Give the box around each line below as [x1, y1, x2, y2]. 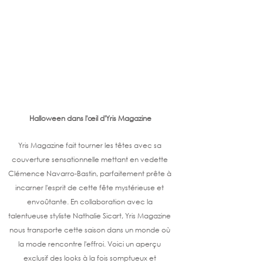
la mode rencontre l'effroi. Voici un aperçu [18, 239, 163, 249]
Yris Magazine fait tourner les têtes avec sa [18, 140, 163, 151]
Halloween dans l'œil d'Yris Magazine [29, 113, 151, 124]
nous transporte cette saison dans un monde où [9, 225, 172, 235]
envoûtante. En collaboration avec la [26, 197, 154, 207]
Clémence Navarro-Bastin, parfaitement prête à [8, 168, 173, 179]
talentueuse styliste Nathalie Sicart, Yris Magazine [8, 211, 173, 221]
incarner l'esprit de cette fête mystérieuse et [15, 183, 166, 193]
